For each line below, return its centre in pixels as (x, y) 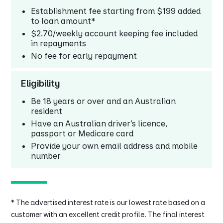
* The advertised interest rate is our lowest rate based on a (108, 203)
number (46, 156)
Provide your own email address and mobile (114, 146)
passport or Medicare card (82, 134)
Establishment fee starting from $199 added (116, 11)
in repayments (59, 44)
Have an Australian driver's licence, (100, 124)
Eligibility (41, 84)
